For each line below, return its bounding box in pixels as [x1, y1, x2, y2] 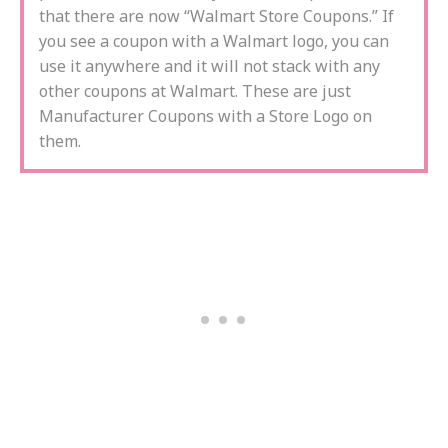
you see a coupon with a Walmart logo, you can [39, 30, 389, 52]
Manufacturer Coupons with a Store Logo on [39, 105, 372, 127]
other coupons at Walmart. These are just [39, 80, 351, 102]
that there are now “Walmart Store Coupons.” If [39, 5, 394, 27]
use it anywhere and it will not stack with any [39, 55, 380, 77]
